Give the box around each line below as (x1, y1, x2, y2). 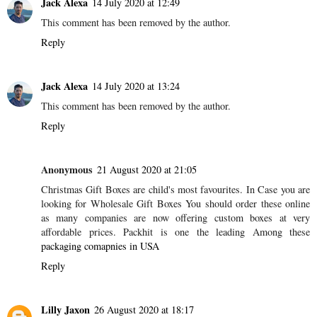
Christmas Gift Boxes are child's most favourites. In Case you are (41, 183, 310, 197)
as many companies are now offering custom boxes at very (41, 211, 310, 225)
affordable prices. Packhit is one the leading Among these (41, 225, 310, 239)
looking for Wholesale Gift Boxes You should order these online (41, 197, 310, 211)
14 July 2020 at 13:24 (92, 79, 180, 93)
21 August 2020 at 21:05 (97, 163, 197, 177)
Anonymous (41, 162, 93, 178)
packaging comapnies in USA (41, 239, 159, 253)
